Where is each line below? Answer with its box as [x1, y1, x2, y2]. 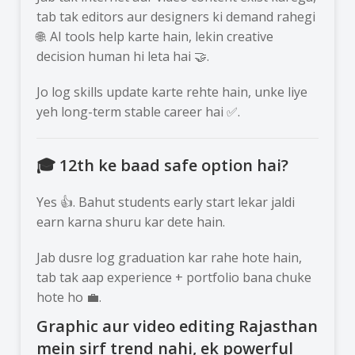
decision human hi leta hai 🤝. [36, 47, 210, 65]
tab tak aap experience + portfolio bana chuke [36, 268, 312, 286]
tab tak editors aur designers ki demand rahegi [36, 7, 316, 25]
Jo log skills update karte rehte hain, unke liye [36, 82, 308, 101]
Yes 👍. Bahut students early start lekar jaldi [36, 193, 296, 211]
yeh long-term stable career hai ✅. [36, 102, 241, 120]
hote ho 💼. [36, 288, 102, 306]
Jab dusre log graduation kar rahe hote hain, [36, 248, 303, 266]
